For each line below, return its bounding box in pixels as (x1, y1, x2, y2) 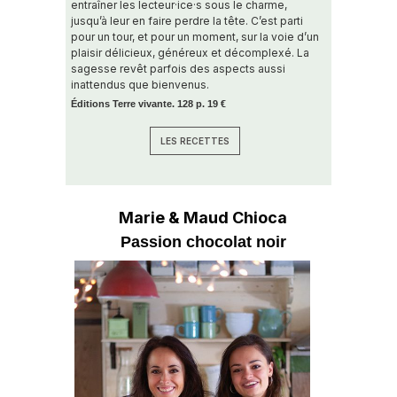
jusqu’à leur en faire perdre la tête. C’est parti (71, 13, 303, 27)
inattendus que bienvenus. (71, 77, 209, 91)
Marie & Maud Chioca (119, 207, 287, 227)
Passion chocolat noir (120, 232, 286, 251)
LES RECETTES (160, 135, 230, 146)
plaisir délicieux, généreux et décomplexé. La (71, 45, 309, 59)
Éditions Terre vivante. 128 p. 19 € (71, 97, 226, 109)
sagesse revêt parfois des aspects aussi (71, 61, 285, 75)
